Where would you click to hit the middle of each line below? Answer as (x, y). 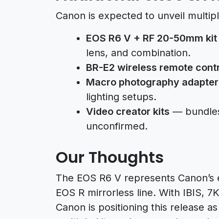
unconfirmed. (117, 126)
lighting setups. (121, 97)
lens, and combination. (138, 53)
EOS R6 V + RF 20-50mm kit (152, 38)
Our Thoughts (110, 157)
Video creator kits (128, 111)
